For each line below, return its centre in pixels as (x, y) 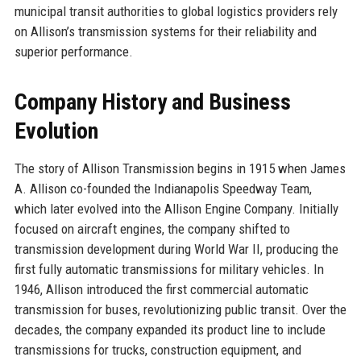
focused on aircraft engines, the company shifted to (152, 228)
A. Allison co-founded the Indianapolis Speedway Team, (163, 188)
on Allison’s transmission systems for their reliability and (165, 31)
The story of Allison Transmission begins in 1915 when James (180, 168)
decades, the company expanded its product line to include (170, 329)
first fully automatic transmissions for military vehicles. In (169, 269)
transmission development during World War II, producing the (176, 249)
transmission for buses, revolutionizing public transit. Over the (180, 309)
